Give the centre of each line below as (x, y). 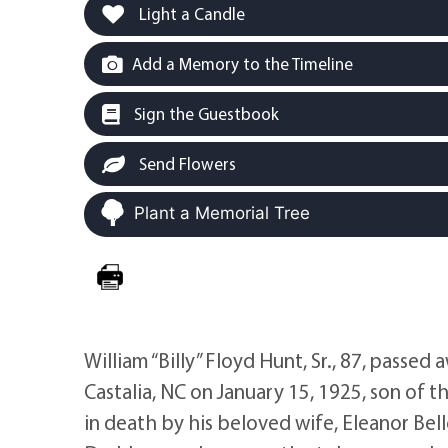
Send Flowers (185, 164)
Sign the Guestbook (204, 114)
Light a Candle (190, 14)
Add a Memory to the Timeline (242, 64)
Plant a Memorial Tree (222, 213)
